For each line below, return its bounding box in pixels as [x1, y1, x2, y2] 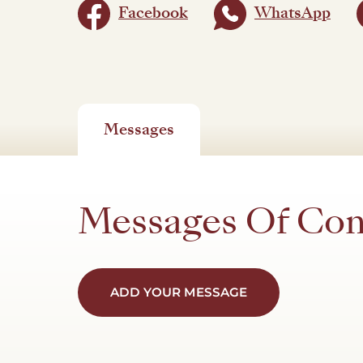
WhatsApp [254, 2, 331, 24]
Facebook [118, 2, 188, 24]
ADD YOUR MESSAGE [110, 284, 247, 300]
